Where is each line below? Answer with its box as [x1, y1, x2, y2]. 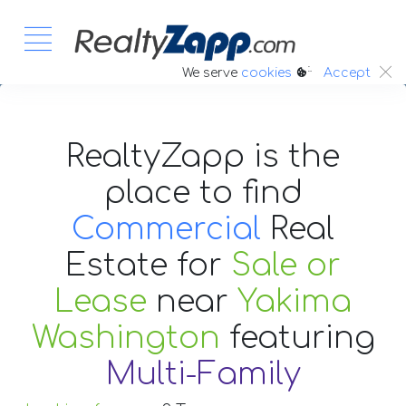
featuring [228, 320, 375, 355]
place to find [103, 175, 303, 210]
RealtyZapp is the [66, 139, 340, 174]
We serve [182, 65, 241, 80]
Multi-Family [105, 356, 301, 391]
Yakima [237, 284, 352, 319]
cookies [241, 65, 292, 80]
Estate [65, 247, 177, 283]
